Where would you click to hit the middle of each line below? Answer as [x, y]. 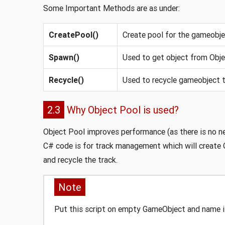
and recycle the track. [80, 159]
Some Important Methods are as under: [111, 8]
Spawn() [64, 57]
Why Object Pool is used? [121, 109]
